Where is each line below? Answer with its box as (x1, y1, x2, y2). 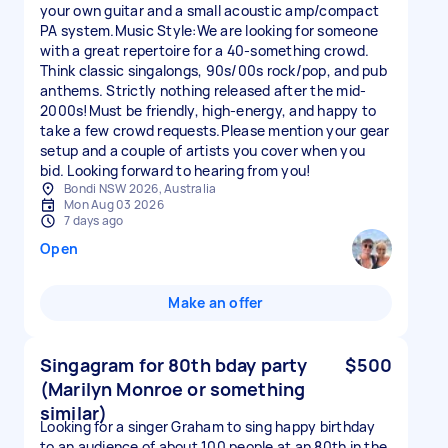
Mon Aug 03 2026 (64, 196, 164, 213)
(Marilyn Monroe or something (40, 377, 306, 401)
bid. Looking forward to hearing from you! (40, 161, 312, 180)
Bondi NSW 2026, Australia (64, 180, 217, 197)
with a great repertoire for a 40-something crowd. (40, 41, 370, 60)
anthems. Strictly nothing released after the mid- (40, 81, 367, 100)
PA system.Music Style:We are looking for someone (40, 21, 378, 40)
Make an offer (168, 293, 264, 312)
